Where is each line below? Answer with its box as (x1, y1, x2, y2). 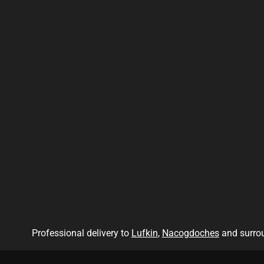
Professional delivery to (31, 227, 131, 239)
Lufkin (131, 227, 158, 239)
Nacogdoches (161, 227, 219, 239)
